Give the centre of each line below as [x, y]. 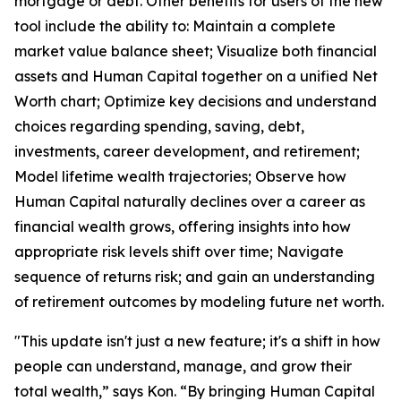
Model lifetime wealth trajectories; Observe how [180, 177]
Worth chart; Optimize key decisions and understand [196, 102]
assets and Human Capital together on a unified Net [196, 77]
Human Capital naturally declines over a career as [190, 202]
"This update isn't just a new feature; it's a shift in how [197, 341]
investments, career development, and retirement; [187, 152]
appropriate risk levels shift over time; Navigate [179, 252]
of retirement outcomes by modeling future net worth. [199, 302]
